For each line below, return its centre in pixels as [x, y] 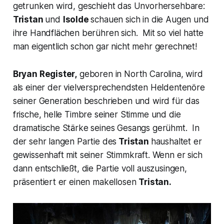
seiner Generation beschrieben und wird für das [106, 101]
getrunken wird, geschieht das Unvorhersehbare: [109, 6]
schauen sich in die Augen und [150, 20]
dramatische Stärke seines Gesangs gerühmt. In [106, 128]
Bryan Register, [45, 74]
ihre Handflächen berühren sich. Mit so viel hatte [108, 33]
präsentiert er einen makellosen [76, 182]
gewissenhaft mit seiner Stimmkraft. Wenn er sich [107, 155]
